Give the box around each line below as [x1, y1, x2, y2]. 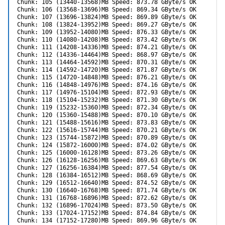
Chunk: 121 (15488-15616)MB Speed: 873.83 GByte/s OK [17, 119, 196, 127]
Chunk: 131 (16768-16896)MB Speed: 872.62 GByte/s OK [17, 194, 196, 202]
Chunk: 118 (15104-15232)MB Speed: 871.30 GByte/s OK [17, 96, 196, 104]
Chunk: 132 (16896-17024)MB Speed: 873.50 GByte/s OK [17, 202, 196, 209]
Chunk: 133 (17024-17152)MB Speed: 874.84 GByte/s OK [17, 209, 196, 217]
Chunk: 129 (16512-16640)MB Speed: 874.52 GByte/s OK [17, 179, 196, 187]
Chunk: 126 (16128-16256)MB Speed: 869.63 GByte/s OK [17, 157, 196, 164]
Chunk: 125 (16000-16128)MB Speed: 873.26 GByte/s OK [17, 149, 196, 157]
